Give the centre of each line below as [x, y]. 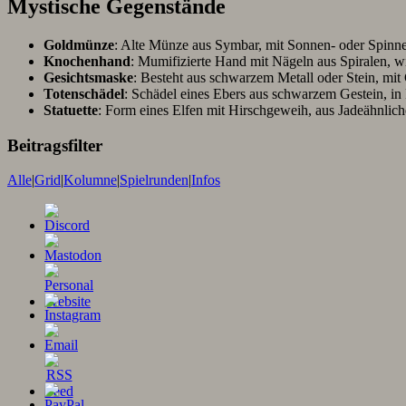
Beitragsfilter [55, 145]
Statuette [71, 110]
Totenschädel [84, 93]
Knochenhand [87, 61]
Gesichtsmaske [88, 77]
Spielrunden [154, 180]
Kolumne [90, 180]
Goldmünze [79, 44]
